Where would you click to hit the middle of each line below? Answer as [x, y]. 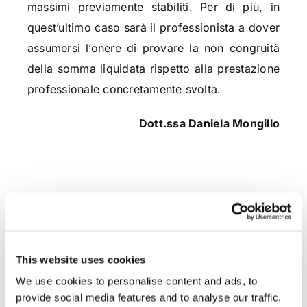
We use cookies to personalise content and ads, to [137, 281]
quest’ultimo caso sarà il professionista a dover [153, 28]
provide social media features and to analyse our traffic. [149, 297]
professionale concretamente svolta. [124, 89]
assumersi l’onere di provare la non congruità [153, 48]
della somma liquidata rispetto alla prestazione [153, 69]
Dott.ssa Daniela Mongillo [210, 124]
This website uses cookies [81, 259]
